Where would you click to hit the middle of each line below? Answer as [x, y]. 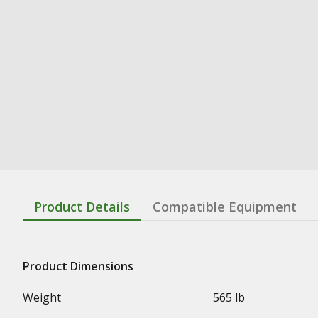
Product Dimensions [78, 266]
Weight [42, 297]
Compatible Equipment [225, 206]
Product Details [82, 206]
